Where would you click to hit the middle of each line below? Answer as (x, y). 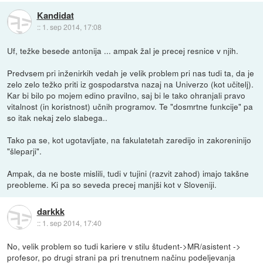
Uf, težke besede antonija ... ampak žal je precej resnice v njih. (123, 51)
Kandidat (55, 16)
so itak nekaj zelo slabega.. (58, 118)
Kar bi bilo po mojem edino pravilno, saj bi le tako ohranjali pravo (127, 95)
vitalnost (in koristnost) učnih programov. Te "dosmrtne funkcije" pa (130, 107)
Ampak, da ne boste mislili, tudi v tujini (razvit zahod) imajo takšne (128, 173)
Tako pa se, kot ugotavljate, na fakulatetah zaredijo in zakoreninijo (129, 140)
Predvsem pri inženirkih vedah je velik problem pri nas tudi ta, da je (131, 73)
